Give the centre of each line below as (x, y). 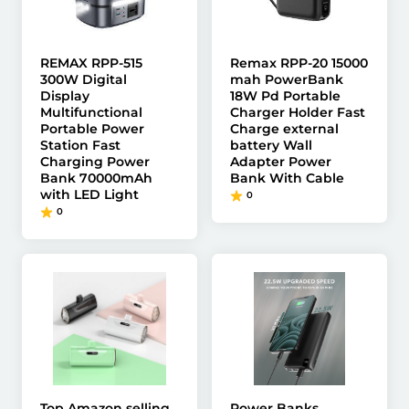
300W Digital (84, 79)
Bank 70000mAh (96, 178)
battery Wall (271, 145)
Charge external (284, 129)
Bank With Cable (287, 178)
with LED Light (89, 194)
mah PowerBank (287, 79)
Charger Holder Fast (298, 112)
